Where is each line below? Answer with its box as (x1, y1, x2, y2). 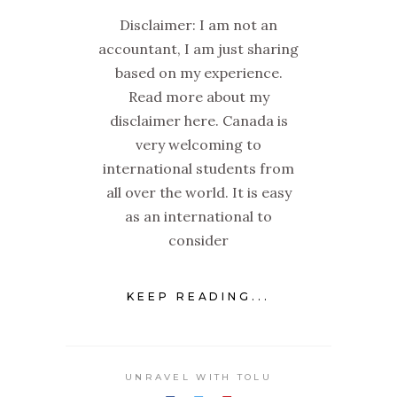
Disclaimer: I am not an (120, 15, 277, 34)
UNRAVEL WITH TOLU (124, 371, 273, 384)
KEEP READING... (126, 290, 271, 304)
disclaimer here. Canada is (109, 111, 288, 129)
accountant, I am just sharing (98, 39, 299, 58)
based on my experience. (114, 63, 283, 82)
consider (168, 230, 229, 249)
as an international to (125, 206, 272, 225)
